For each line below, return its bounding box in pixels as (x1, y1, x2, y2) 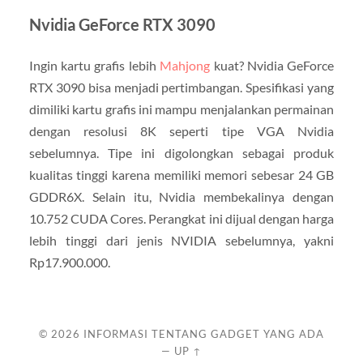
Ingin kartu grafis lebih (28, 57, 160, 73)
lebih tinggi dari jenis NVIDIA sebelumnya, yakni (28, 232, 335, 248)
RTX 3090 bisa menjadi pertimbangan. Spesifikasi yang (28, 79, 335, 95)
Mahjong (160, 57, 211, 73)
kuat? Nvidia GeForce (210, 57, 335, 73)
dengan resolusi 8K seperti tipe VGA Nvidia (28, 122, 335, 139)
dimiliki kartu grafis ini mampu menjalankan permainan (28, 100, 335, 117)
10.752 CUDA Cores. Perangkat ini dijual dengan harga (28, 210, 335, 226)
